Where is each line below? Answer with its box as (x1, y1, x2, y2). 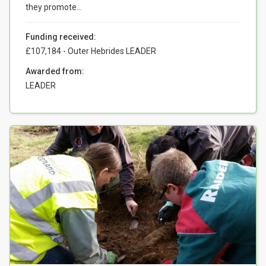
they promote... (26, 2, 82, 12)
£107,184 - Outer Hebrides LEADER (26, 46, 156, 56)
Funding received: (26, 31, 96, 42)
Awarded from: (26, 66, 84, 76)
